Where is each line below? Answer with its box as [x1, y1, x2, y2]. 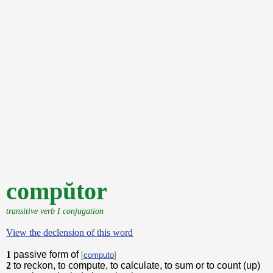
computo [83, 250, 114, 260]
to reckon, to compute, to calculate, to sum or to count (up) [13, 260, 260, 271]
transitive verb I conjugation [6, 206, 104, 216]
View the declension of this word [6, 227, 133, 238]
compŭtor [6, 177, 107, 205]
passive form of [13, 249, 81, 260]
